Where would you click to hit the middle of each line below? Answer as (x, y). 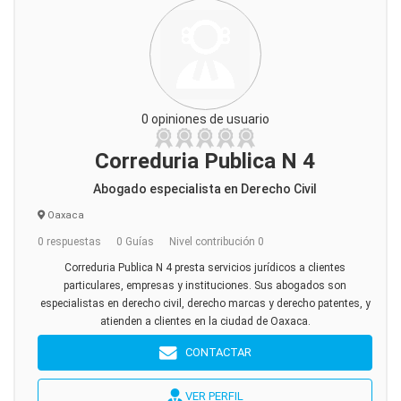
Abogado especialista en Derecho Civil (205, 189)
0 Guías (135, 242)
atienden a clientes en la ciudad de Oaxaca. (205, 321)
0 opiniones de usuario (205, 119)
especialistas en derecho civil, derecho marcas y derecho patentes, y (205, 303)
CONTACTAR (214, 352)
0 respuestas (69, 242)
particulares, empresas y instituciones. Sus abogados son (205, 286)
